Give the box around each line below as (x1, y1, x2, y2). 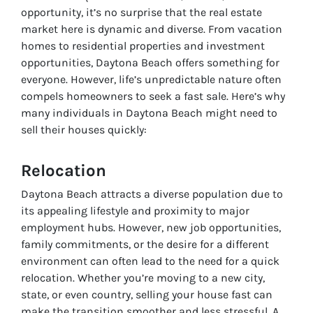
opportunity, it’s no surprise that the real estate (21, 5, 262, 19)
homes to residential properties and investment (21, 38, 265, 52)
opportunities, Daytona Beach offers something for (21, 55, 279, 69)
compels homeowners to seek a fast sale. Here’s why (21, 89, 285, 103)
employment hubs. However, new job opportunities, (21, 220, 281, 234)
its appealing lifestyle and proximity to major (21, 203, 249, 217)
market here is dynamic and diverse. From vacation (21, 22, 282, 36)
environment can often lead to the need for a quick (21, 254, 279, 268)
